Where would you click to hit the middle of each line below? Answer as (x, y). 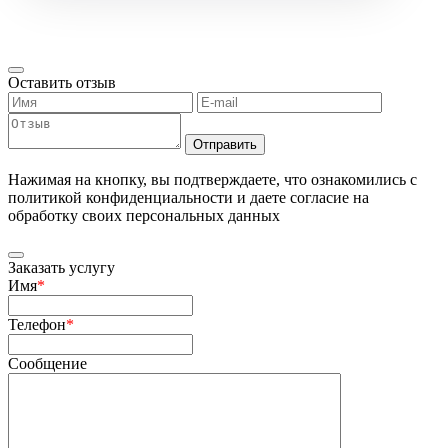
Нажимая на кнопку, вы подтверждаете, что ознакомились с (212, 179)
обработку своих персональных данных (144, 215)
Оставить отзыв (62, 82)
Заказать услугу (61, 267)
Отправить (225, 144)
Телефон (37, 324)
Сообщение (47, 363)
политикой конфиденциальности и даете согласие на (188, 197)
